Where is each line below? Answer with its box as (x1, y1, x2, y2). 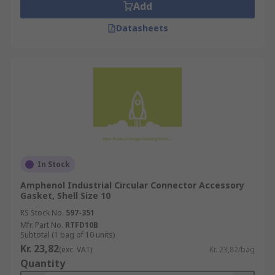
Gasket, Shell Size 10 (20, 190, 110, 201)
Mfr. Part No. (20, 220, 63, 230)
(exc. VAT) (59, 244, 92, 255)
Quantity (20, 257, 65, 270)
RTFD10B (65, 220, 98, 230)
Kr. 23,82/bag (209, 244, 255, 255)
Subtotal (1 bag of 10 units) (20, 230, 115, 240)
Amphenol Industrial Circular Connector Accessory (20, 179, 244, 191)
